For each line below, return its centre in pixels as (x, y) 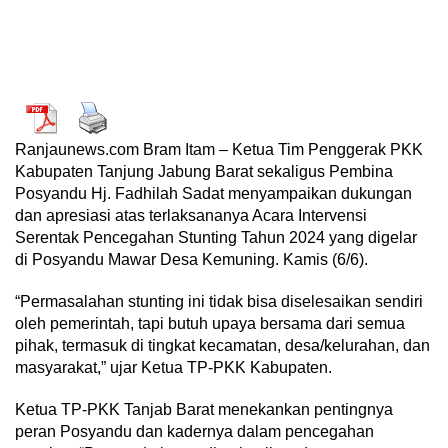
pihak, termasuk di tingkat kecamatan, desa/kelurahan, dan (222, 345)
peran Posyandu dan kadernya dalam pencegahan (194, 431)
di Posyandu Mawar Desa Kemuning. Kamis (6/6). (191, 259)
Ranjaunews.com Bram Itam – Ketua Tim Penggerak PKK (219, 149)
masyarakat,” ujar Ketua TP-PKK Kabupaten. (173, 367)
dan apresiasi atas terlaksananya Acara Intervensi (191, 215)
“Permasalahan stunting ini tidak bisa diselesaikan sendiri (219, 301)
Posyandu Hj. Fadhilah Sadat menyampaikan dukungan (213, 193)
